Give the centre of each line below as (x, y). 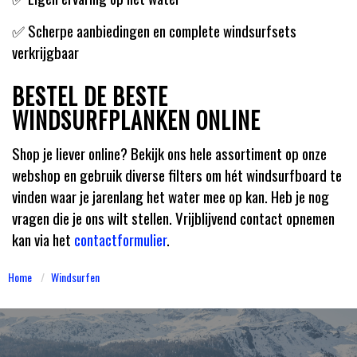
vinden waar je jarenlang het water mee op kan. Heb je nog (171, 196)
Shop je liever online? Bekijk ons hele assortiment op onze (169, 153)
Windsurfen (75, 277)
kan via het (43, 239)
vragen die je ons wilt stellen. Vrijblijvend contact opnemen (173, 218)
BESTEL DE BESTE (90, 96)
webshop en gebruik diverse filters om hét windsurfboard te (177, 175)
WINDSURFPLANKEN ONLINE (136, 120)
